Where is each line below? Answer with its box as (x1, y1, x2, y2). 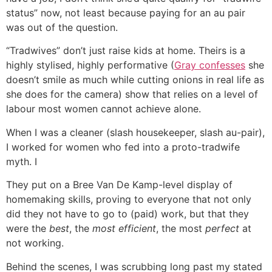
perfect (205, 222, 239, 235)
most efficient (92, 222, 156, 235)
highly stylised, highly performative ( (6, 59, 174, 72)
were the (6, 222, 49, 235)
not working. (6, 237, 64, 250)
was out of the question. (6, 21, 121, 34)
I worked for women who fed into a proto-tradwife (6, 140, 240, 153)
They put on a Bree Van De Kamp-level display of (6, 178, 233, 191)
